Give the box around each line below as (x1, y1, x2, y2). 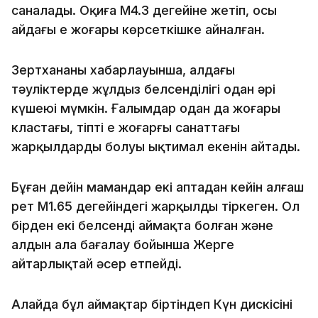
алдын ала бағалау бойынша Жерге (11, 236, 234, 252)
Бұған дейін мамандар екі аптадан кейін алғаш (11, 179, 304, 194)
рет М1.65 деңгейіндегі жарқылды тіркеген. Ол (11, 198, 300, 214)
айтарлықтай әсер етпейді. (11, 256, 182, 271)
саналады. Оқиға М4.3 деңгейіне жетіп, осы (11, 2, 277, 18)
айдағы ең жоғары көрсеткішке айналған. (11, 21, 265, 37)
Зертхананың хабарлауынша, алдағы (11, 62, 235, 77)
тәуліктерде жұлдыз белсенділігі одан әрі (11, 81, 275, 97)
